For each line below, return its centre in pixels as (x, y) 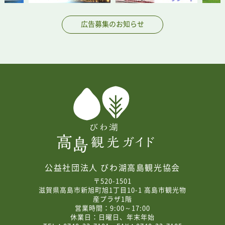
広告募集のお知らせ (112, 23)
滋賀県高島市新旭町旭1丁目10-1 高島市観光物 (113, 190)
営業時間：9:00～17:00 (113, 208)
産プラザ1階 (113, 199)
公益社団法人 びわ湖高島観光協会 (113, 167)
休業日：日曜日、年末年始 (113, 217)
